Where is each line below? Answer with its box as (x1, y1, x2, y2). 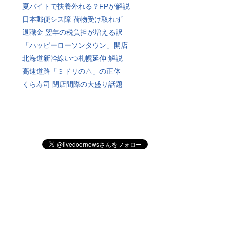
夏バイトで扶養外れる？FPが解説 (22, 2, 130, 10)
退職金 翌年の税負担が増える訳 (22, 28, 123, 36)
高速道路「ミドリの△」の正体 (22, 67, 121, 75)
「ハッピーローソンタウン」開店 (22, 41, 128, 49)
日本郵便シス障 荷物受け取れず (22, 15, 123, 23)
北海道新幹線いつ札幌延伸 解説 (22, 54, 123, 62)
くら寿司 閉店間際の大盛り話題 (22, 80, 123, 88)
